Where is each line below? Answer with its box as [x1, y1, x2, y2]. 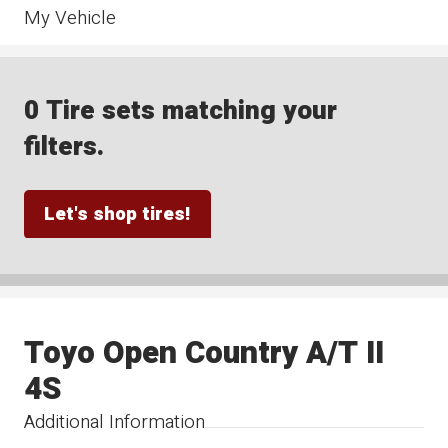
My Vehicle [24, 3, 117, 32]
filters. [24, 127, 105, 167]
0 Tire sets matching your [24, 91, 338, 131]
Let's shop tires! [44, 199, 191, 228]
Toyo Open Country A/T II [24, 329, 385, 376]
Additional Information [24, 407, 206, 436]
